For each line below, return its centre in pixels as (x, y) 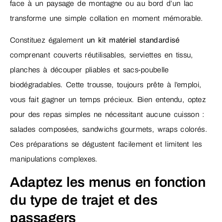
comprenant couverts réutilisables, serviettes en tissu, (102, 55)
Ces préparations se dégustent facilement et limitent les (106, 144)
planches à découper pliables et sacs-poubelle (89, 70)
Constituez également (48, 40)
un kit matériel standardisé (133, 40)
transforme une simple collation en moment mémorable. (107, 18)
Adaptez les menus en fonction (108, 182)
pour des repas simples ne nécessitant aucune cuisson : (107, 114)
